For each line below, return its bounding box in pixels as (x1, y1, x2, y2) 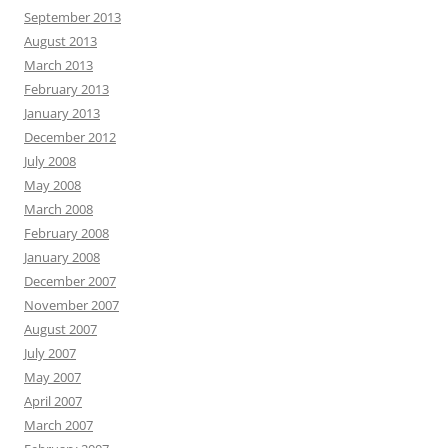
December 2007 (24, 271, 116, 290)
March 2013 (24, 55, 93, 74)
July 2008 (24, 151, 76, 170)
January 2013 (24, 103, 100, 122)
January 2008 (24, 247, 100, 266)
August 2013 (24, 31, 97, 50)
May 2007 (24, 367, 81, 386)
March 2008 (24, 199, 93, 218)
